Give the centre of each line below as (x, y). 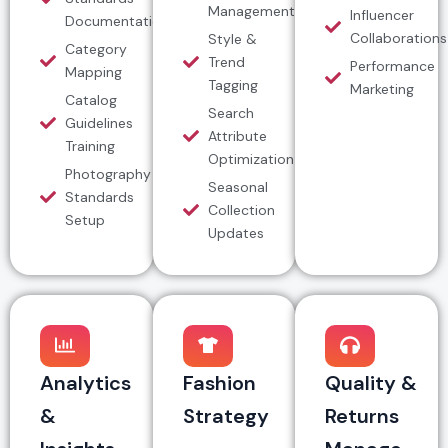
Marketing (382, 88)
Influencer (382, 14)
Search (230, 112)
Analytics (85, 382)
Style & (232, 38)
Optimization (250, 158)
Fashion (219, 382)
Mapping (93, 71)
